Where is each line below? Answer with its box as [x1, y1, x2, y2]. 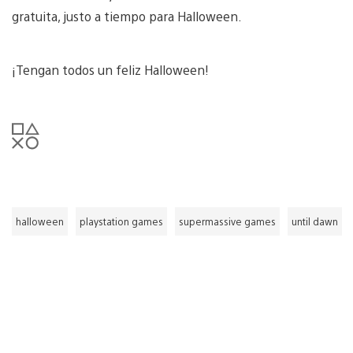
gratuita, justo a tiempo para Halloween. [12, 7, 242, 24]
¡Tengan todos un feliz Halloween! [12, 61, 209, 78]
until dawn [292, 214, 338, 228]
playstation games [80, 214, 163, 228]
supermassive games [179, 214, 276, 228]
